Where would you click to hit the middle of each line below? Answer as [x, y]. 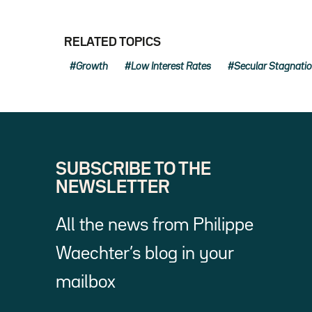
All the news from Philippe [155, 225]
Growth [92, 66]
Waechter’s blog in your [145, 253]
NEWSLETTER [113, 187]
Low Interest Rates [171, 66]
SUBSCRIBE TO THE [133, 169]
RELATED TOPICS [112, 42]
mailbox [86, 282]
